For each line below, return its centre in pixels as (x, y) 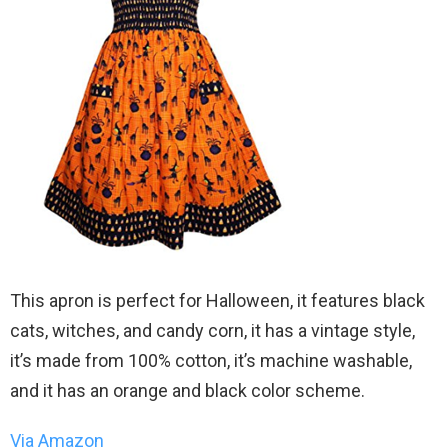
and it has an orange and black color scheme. (187, 390)
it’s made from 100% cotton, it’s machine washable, (211, 360)
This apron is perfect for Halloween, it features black (217, 300)
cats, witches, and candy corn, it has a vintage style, (212, 330)
